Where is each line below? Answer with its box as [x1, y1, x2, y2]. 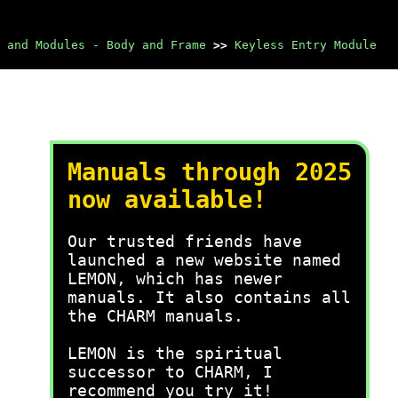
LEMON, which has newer [68, 269, 283, 288]
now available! [68, 186, 267, 213]
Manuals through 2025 [68, 158, 352, 186]
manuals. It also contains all [68, 288, 351, 306]
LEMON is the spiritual [68, 344, 283, 362]
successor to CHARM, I [68, 362, 273, 381]
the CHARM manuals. [68, 306, 243, 325]
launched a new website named [68, 251, 341, 269]
